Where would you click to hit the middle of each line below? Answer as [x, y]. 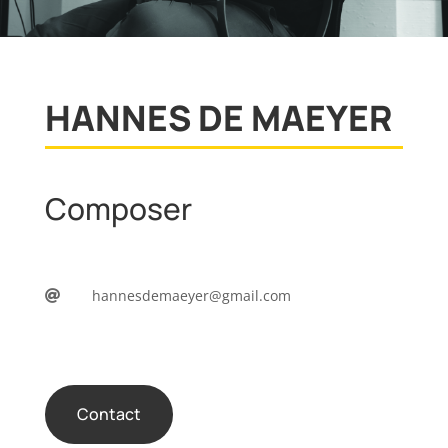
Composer [118, 208]
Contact [108, 414]
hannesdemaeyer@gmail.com [191, 295]
